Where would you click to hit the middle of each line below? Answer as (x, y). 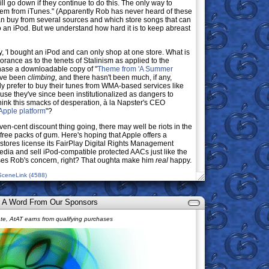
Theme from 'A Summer (135, 69)
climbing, (42, 77)
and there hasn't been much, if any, (114, 77)
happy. (180, 160)
